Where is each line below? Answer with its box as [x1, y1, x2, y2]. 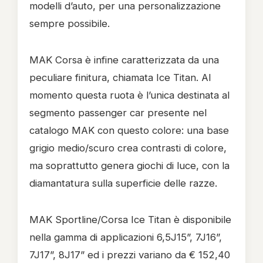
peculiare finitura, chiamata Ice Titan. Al [29, 72, 211, 83]
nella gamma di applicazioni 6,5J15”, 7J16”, [29, 231, 222, 243]
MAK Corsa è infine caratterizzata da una [29, 54, 219, 66]
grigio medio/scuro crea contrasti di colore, [29, 142, 227, 154]
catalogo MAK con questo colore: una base [29, 124, 229, 136]
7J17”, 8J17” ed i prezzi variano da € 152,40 [29, 249, 230, 261]
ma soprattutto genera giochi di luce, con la [29, 160, 230, 171]
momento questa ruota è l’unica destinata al [29, 89, 230, 101]
